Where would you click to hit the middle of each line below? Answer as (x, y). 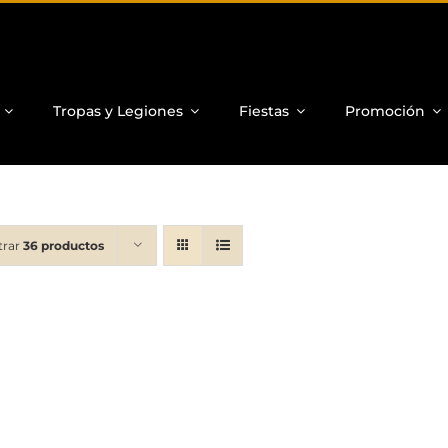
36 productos (63, 245)
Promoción (384, 110)
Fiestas (263, 110)
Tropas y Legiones (117, 110)
